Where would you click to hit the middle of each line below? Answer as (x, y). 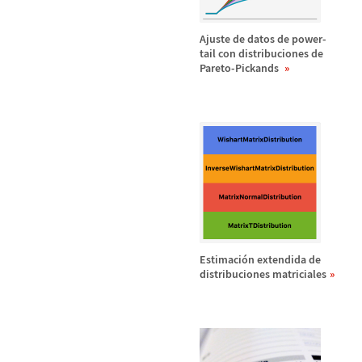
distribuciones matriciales (263, 274)
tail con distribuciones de (261, 53)
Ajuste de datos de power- (263, 39)
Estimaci (221, 259)
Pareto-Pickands (240, 68)
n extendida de (284, 259)
